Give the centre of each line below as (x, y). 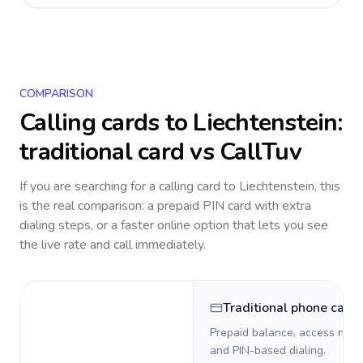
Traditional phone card (290, 308)
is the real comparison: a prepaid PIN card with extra (165, 206)
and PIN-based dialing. (268, 350)
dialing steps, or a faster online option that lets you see (174, 225)
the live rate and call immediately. (113, 245)
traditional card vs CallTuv (160, 152)
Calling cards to (107, 123)
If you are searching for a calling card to (129, 186)
